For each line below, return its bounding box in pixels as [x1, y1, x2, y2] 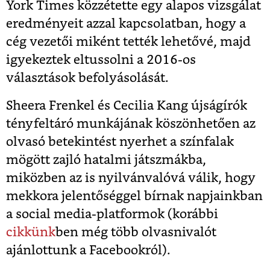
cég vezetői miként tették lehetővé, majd [6, 36, 251, 49]
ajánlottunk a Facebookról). [6, 244, 171, 257]
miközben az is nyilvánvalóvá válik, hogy [6, 172, 256, 185]
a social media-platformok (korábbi [6, 208, 218, 221]
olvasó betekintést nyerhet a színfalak [6, 136, 234, 149]
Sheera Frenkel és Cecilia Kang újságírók [6, 99, 247, 113]
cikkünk [6, 226, 55, 239]
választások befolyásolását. [6, 72, 169, 85]
